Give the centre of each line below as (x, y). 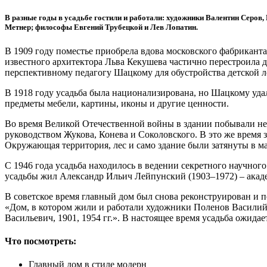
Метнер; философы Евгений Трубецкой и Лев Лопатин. (101, 27)
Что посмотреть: (41, 241)
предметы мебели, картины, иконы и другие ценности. (118, 103)
